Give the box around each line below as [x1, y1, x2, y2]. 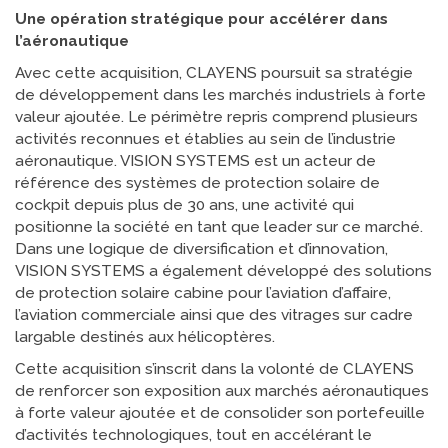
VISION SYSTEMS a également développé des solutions [15, 262, 432, 280]
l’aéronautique [15, 32, 129, 50]
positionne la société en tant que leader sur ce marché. [15, 218, 423, 236]
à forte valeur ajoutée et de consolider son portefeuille [15, 404, 425, 422]
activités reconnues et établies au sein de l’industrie [15, 130, 396, 148]
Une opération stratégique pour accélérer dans [15, 10, 388, 28]
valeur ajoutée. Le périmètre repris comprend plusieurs [15, 108, 418, 126]
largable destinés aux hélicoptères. [15, 328, 275, 346]
